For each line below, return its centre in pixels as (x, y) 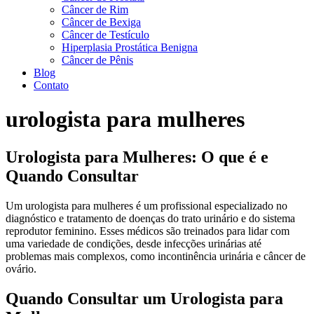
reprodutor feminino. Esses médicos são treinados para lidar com (148, 231)
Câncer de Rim (95, 9)
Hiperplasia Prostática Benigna (130, 47)
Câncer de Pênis (97, 60)
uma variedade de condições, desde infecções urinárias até (134, 243)
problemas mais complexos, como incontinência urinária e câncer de (156, 256)
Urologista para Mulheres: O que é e (137, 157)
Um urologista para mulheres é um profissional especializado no (146, 205)
